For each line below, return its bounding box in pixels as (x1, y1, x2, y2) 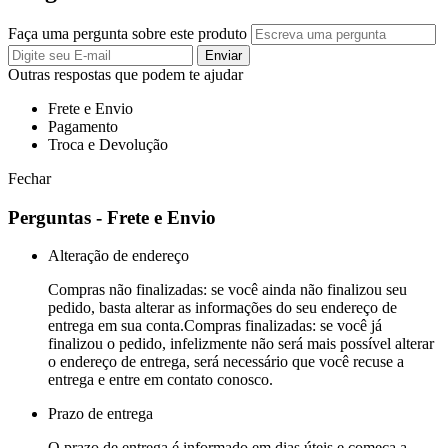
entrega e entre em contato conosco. (48, 371, 273, 389)
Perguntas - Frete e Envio (8, 206, 216, 228)
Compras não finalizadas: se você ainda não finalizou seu (48, 281, 407, 299)
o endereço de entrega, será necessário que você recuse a (48, 353, 404, 371)
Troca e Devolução (48, 135, 168, 153)
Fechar (8, 169, 51, 187)
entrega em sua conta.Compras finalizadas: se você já (48, 317, 382, 335)
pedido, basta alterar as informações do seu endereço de (48, 299, 397, 317)
